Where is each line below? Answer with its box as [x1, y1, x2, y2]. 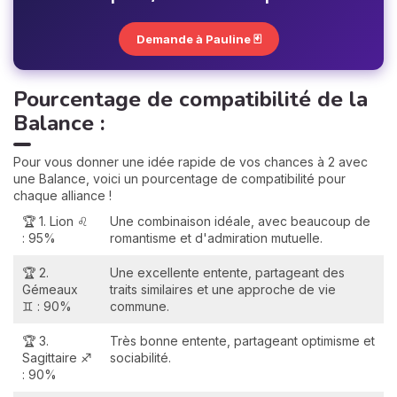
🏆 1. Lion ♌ [22, 213, 89, 229]
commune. [110, 298, 169, 314]
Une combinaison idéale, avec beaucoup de [110, 213, 370, 229]
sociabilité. [110, 349, 171, 365]
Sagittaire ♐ [22, 349, 92, 365]
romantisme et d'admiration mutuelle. [110, 230, 323, 245]
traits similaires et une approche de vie [110, 281, 336, 297]
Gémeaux [22, 281, 78, 297]
